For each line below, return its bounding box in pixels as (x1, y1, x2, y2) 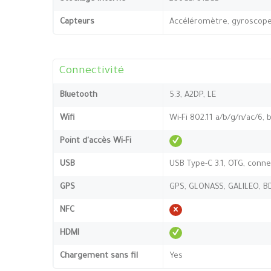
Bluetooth (60, 90, 97, 100)
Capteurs (60, 17, 94, 27)
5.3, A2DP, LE (169, 90, 216, 100)
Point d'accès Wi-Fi (60, 136, 131, 146)
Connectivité (59, 65, 124, 77)
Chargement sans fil (60, 251, 138, 261)
